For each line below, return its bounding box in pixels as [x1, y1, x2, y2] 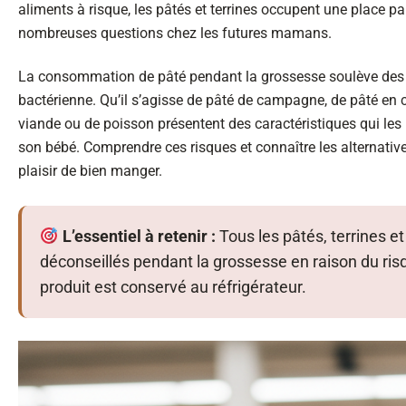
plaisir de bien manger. [18, 161, 162, 179]
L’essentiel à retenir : [58, 226, 216, 246]
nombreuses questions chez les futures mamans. [18, 24, 332, 43]
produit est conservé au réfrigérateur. [40, 276, 306, 296]
